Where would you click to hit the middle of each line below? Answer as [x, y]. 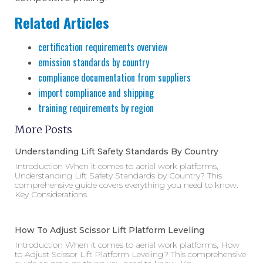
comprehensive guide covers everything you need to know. [127, 185]
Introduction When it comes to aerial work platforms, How [127, 245]
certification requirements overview [103, 47]
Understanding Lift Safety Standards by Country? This [118, 176]
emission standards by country [94, 62]
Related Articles [62, 22]
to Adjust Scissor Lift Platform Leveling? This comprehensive [130, 254]
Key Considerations [51, 195]
